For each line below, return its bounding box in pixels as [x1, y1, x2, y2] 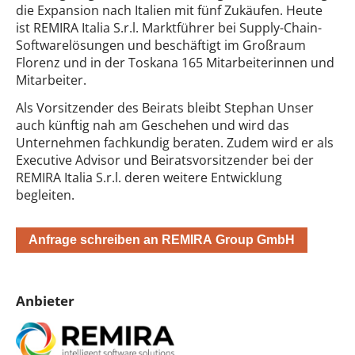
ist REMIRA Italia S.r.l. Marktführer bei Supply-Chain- [16, 19, 322, 37]
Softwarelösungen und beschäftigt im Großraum [16, 36, 306, 55]
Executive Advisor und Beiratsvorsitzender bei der [16, 151, 314, 169]
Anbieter [16, 291, 74, 310]
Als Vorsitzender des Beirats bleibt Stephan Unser [16, 98, 314, 116]
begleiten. [16, 185, 74, 204]
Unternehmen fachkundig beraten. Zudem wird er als [16, 133, 334, 151]
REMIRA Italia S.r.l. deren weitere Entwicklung [16, 168, 282, 186]
